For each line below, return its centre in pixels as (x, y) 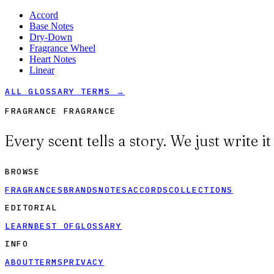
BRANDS (81, 190)
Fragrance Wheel (62, 48)
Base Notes (51, 26)
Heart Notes (53, 59)
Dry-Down (51, 37)
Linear (42, 70)
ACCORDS (148, 190)
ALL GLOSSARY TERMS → (65, 91)
